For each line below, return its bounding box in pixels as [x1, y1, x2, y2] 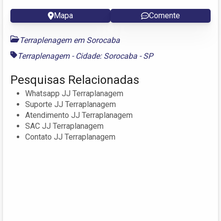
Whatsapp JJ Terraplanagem [25, 88, 123, 98]
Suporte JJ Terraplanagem [25, 99, 116, 109]
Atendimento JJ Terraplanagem [25, 110, 133, 120]
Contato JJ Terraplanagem [25, 132, 115, 142]
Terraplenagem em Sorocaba [19, 35, 120, 45]
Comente [149, 10, 180, 20]
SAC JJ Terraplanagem [25, 121, 104, 131]
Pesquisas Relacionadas [10, 73, 139, 87]
